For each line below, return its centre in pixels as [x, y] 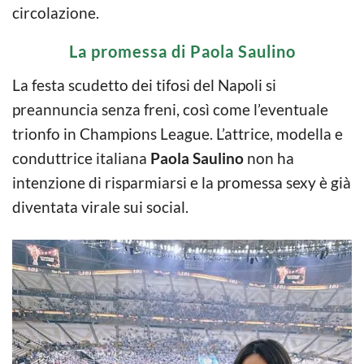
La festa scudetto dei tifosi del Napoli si [144, 84]
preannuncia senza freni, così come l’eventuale [170, 109]
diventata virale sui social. [100, 206]
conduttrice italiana [81, 158]
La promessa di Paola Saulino [182, 51]
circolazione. [56, 12]
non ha [269, 158]
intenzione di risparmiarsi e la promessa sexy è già [182, 182]
